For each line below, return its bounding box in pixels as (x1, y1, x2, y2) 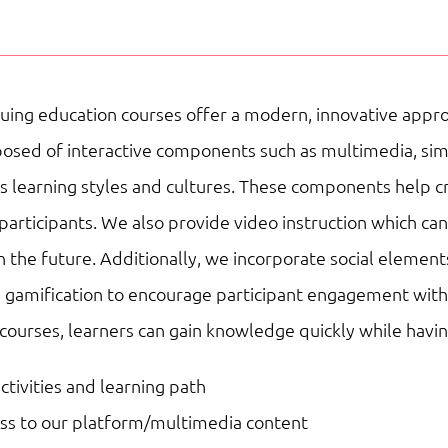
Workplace (165, 43, 252, 67)
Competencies (165, 79, 281, 103)
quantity (165, 223, 233, 247)
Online (165, 151, 219, 175)
